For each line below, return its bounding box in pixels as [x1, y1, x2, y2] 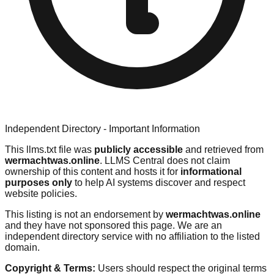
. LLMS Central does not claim [100, 155, 230, 166]
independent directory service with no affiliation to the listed [5, 231, 260, 242]
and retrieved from [183, 144, 264, 155]
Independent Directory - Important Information [5, 123, 200, 134]
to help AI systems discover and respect [72, 177, 245, 188]
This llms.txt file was [5, 144, 94, 155]
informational [180, 166, 242, 177]
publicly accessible [94, 144, 183, 155]
